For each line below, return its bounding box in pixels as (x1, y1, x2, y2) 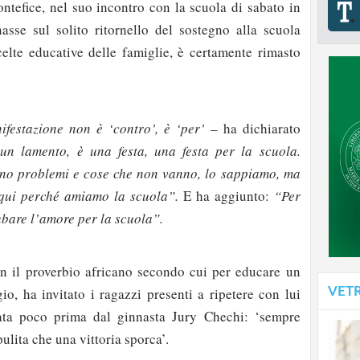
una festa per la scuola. (147, 141, 301, 160)
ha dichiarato (217, 118, 301, 137)
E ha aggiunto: (182, 186, 269, 205)
